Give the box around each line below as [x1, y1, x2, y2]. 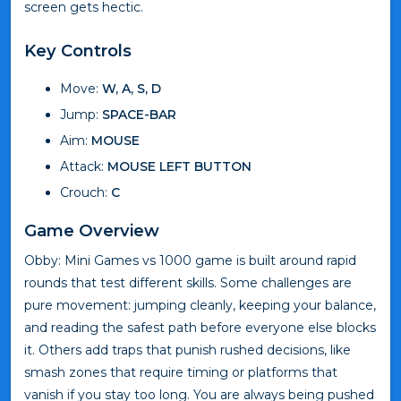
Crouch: [60, 183, 111, 200]
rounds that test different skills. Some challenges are [24, 274, 352, 291]
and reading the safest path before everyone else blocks [24, 319, 376, 336]
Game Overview [24, 219, 159, 241]
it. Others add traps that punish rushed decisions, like [24, 341, 351, 358]
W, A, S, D [102, 80, 161, 97]
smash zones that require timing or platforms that [24, 363, 337, 380]
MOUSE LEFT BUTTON [107, 158, 252, 175]
